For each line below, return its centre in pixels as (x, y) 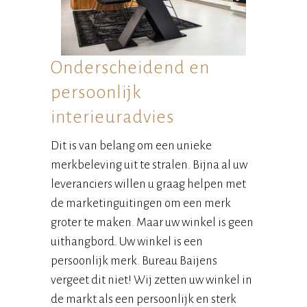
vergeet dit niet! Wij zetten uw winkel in (151, 280)
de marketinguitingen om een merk (141, 204)
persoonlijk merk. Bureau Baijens (134, 261)
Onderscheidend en (130, 68)
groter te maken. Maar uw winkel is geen (152, 223)
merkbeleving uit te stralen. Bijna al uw (149, 165)
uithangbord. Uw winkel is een (127, 242)
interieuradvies (112, 118)
